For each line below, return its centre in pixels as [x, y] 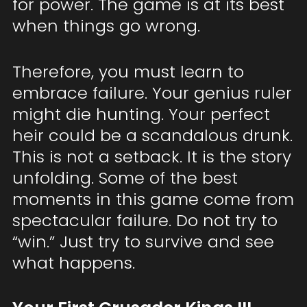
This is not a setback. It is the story [151, 157]
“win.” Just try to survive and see [143, 242]
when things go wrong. [106, 26]
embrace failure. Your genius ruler [152, 93]
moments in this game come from [153, 199]
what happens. [73, 263]
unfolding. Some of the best [125, 178]
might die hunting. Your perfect [141, 114]
